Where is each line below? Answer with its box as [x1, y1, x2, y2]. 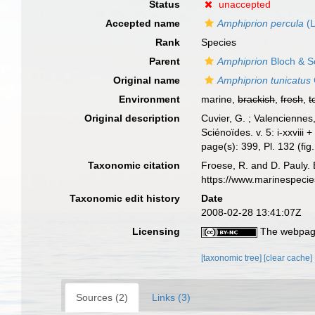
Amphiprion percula [217, 18, 304, 29]
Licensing [132, 226, 181, 237]
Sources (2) [76, 292, 128, 303]
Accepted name [105, 18, 181, 29]
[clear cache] [264, 253, 313, 263]
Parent [149, 56, 181, 67]
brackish [238, 94, 276, 105]
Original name [113, 75, 181, 86]
